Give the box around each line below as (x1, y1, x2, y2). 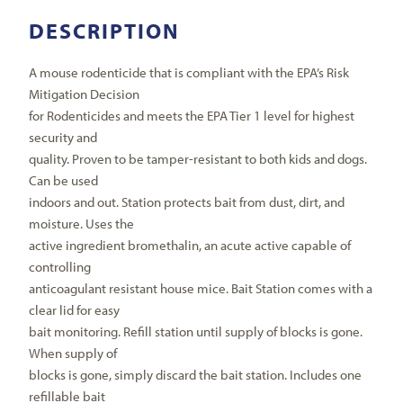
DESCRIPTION (29, 17, 181, 45)
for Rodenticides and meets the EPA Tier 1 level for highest (29, 107, 355, 125)
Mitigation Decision (29, 85, 140, 103)
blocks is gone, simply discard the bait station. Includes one (29, 366, 363, 384)
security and (29, 129, 98, 147)
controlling (29, 258, 92, 276)
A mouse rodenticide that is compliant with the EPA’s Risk (29, 64, 350, 82)
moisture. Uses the (29, 215, 135, 233)
